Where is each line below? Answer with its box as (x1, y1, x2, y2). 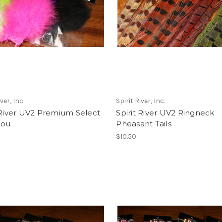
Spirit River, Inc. (116, 96, 166, 105)
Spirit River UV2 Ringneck (116, 108, 215, 117)
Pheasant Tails (116, 118, 171, 128)
